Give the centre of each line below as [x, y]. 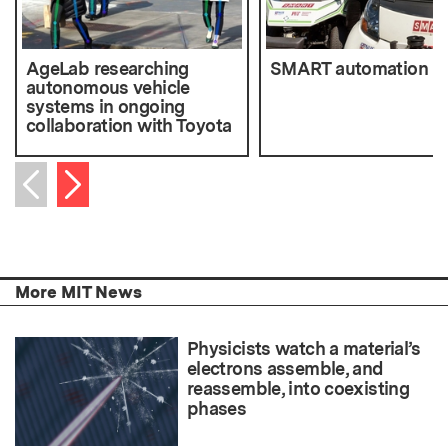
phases [217, 409]
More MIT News [78, 292]
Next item [102, 178]
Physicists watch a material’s [304, 349]
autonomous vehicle [108, 88]
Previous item [83, 207]
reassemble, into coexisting [298, 389]
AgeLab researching [107, 69]
